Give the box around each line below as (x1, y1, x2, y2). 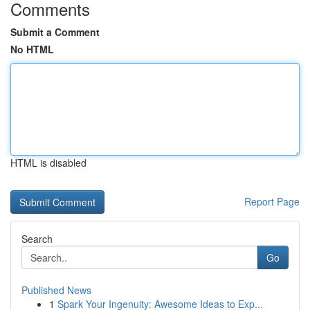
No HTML (10, 42, 54, 56)
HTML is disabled (10, 156, 86, 170)
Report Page (244, 194, 300, 208)
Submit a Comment (10, 25, 100, 39)
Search (21, 232, 53, 246)
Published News (21, 283, 91, 297)
